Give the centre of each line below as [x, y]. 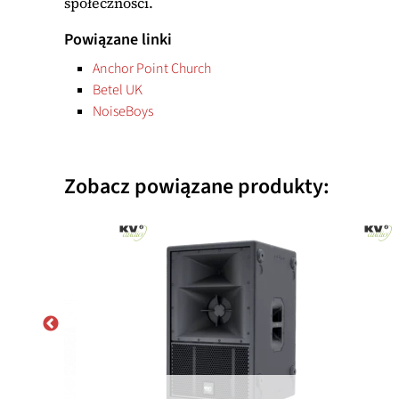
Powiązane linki [118, 40]
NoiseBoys [123, 111]
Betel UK [118, 90]
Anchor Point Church [152, 69]
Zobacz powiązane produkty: [197, 187]
